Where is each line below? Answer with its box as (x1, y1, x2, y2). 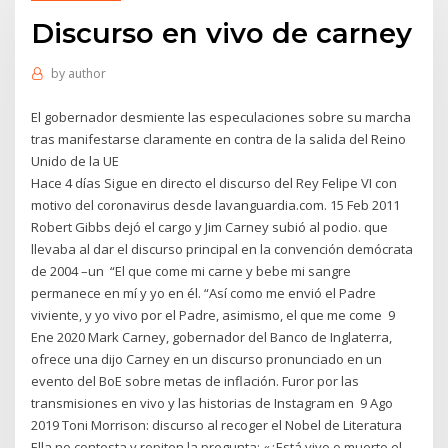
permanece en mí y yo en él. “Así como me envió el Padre (31, 283, 377, 302)
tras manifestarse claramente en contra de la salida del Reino (31, 129, 407, 148)
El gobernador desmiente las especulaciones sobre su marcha (31, 107, 412, 126)
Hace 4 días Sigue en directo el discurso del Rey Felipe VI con (31, 173, 398, 192)
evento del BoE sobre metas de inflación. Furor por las (31, 371, 360, 390)
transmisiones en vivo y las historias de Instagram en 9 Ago (31, 393, 394, 412)
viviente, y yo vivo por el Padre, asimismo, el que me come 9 (31, 305, 396, 324)
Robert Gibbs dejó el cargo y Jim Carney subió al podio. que (31, 217, 389, 236)
